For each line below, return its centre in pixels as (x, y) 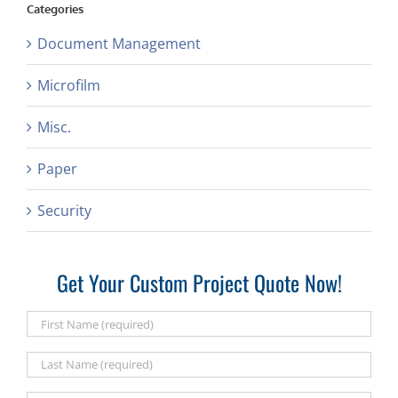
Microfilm (69, 86)
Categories (55, 9)
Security (64, 211)
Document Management (119, 44)
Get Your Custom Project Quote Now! (199, 283)
